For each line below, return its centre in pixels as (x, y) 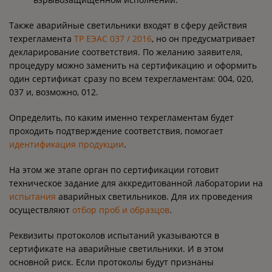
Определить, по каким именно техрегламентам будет (121, 117)
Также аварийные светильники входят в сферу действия (128, 25)
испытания (32, 196)
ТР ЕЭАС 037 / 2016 (113, 39)
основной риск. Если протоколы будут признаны (111, 262)
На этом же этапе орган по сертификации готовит (114, 170)
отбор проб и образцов (121, 210)
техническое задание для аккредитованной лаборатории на (136, 183)
